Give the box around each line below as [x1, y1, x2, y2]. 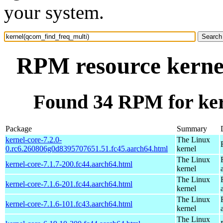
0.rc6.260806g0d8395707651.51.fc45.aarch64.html [5, 144, 168, 153]
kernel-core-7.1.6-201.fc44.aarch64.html [5, 179, 132, 188]
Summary [177, 124, 207, 133]
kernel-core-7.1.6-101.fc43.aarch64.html [5, 199, 132, 208]
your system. [4, 1, 104, 23]
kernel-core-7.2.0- [5, 135, 62, 144]
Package [5, 124, 32, 133]
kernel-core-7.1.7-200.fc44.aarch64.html [5, 159, 132, 168]
